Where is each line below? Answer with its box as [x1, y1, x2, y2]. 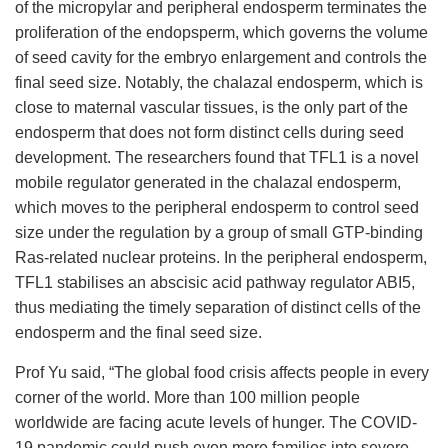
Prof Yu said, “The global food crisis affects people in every [15, 364, 429, 382]
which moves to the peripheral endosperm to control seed [15, 199, 419, 217]
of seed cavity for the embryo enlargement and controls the [15, 49, 427, 67]
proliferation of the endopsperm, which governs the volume [15, 24, 428, 42]
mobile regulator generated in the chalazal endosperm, [15, 174, 401, 192]
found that [231, 149, 309, 167]
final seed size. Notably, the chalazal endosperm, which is [15, 74, 423, 92]
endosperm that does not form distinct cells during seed [15, 124, 404, 142]
